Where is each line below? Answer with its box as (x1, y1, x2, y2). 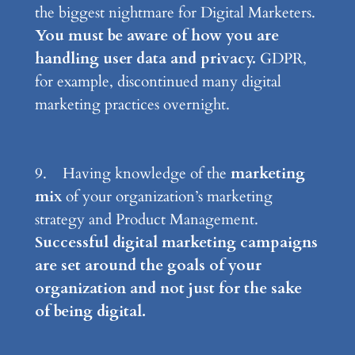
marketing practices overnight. (34, 94, 230, 116)
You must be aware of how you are (34, 25, 279, 47)
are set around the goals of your (34, 255, 261, 277)
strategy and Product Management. (34, 209, 258, 231)
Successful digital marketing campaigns (34, 232, 318, 254)
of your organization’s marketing (61, 186, 273, 208)
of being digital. (34, 301, 146, 323)
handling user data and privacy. (34, 48, 256, 70)
